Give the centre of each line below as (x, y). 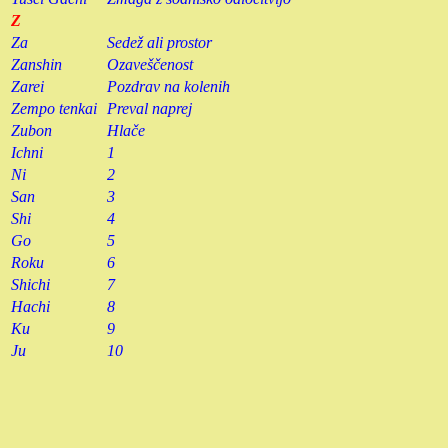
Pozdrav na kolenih (168, 86)
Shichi (30, 284)
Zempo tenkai (54, 108)
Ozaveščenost (150, 64)
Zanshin (36, 64)
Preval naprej (149, 108)
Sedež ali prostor (159, 42)
